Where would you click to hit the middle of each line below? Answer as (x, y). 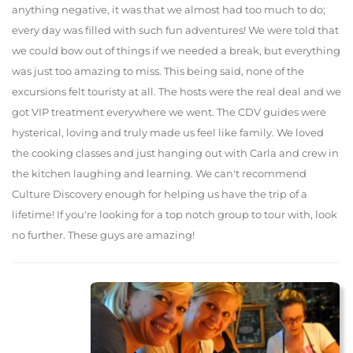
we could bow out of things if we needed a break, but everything (176, 51)
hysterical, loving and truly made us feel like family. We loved (168, 133)
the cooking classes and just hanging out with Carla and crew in (175, 153)
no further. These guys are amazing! (103, 235)
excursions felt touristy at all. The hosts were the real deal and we (176, 92)
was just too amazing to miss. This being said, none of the (158, 71)
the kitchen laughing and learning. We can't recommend (159, 174)
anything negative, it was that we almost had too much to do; (169, 10)
